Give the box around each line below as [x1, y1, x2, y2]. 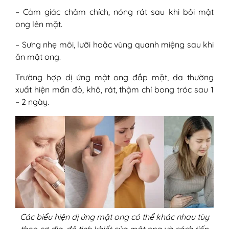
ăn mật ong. [15, 51, 61, 62]
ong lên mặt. [15, 18, 62, 29]
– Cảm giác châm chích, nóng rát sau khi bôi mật [15, 6, 214, 17]
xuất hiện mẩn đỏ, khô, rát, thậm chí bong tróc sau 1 [15, 84, 214, 95]
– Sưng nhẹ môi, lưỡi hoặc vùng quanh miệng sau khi [15, 39, 214, 50]
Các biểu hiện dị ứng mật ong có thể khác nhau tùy [20, 212, 209, 222]
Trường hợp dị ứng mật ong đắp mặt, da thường [15, 72, 214, 82]
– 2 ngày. [15, 96, 49, 107]
